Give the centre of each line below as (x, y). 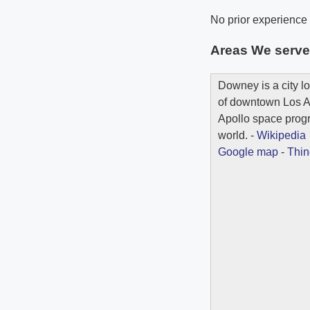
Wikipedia (281, 136)
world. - (237, 136)
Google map (248, 152)
